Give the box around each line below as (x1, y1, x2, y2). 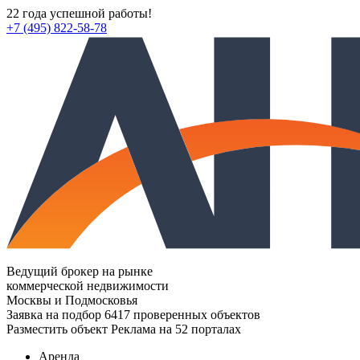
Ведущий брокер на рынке (6, 264, 153, 279)
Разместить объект (6, 322, 108, 337)
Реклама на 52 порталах (111, 322, 241, 337)
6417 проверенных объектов (104, 308, 260, 322)
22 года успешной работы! (6, 6, 152, 20)
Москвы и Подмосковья (6, 293, 137, 308)
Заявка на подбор (6, 308, 101, 322)
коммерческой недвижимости (6, 279, 169, 293)
